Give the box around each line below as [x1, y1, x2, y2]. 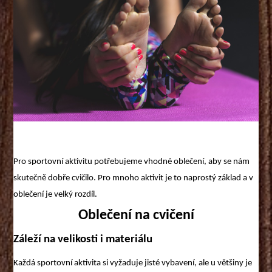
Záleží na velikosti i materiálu [13, 234, 153, 246]
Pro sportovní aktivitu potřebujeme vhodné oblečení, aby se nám [13, 157, 250, 166]
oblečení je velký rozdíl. [13, 189, 98, 199]
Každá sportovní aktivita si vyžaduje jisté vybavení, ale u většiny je [13, 258, 253, 268]
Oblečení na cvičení [78, 208, 194, 223]
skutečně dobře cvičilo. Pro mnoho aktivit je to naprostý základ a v [13, 173, 254, 183]
